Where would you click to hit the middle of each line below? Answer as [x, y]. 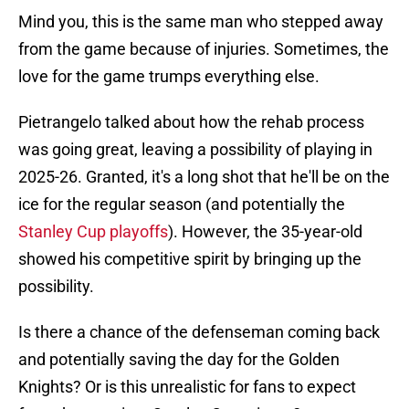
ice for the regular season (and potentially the [182, 204]
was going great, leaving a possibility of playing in [195, 150]
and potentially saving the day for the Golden [179, 360]
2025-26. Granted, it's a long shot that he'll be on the [204, 177]
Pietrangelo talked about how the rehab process [191, 122]
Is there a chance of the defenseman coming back [199, 332]
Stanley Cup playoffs [93, 232]
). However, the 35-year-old [265, 232]
